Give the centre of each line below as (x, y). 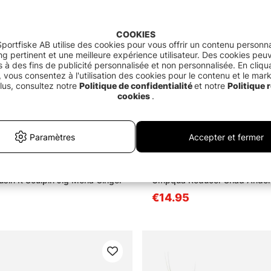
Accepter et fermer (226, 137)
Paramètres (52, 137)
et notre (211, 86)
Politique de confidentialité (136, 86)
